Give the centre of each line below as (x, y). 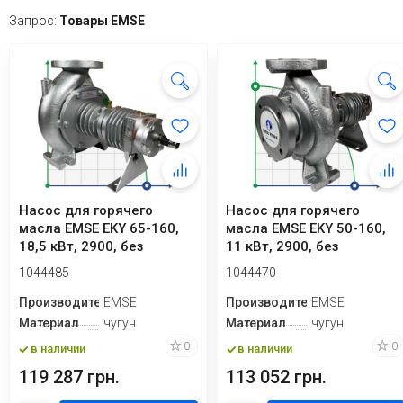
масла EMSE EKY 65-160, (99, 229)
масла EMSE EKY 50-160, (306, 229)
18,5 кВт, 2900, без (81, 247)
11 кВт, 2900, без (283, 247)
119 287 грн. (69, 376)
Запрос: (34, 21)
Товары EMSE (102, 21)
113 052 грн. (277, 376)
